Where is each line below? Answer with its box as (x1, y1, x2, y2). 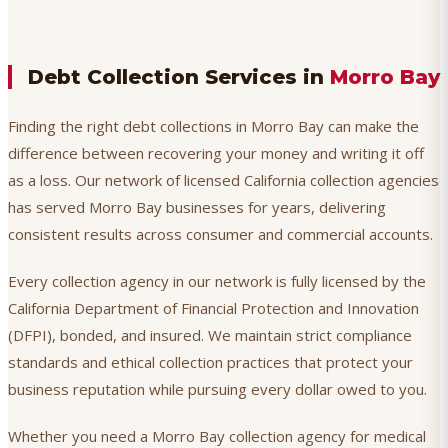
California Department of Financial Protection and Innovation (8, 298, 419, 319)
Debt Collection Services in (28, 65, 330, 90)
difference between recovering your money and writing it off (8, 143, 424, 164)
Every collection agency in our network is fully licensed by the (8, 271, 426, 292)
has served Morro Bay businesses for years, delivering (8, 197, 386, 218)
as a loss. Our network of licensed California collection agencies (8, 170, 439, 191)
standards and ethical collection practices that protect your (8, 352, 413, 373)
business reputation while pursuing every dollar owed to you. (8, 379, 427, 400)
